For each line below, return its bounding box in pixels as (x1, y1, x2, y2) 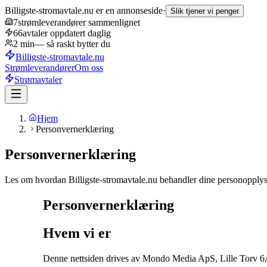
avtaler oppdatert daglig (23, 28, 111, 38)
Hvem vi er (43, 225, 111, 241)
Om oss (74, 63, 103, 73)
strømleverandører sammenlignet (18, 17, 140, 27)
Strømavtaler (14, 74, 62, 85)
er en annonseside (94, 5, 163, 15)
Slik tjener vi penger (170, 7, 239, 15)
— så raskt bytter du (35, 39, 110, 49)
